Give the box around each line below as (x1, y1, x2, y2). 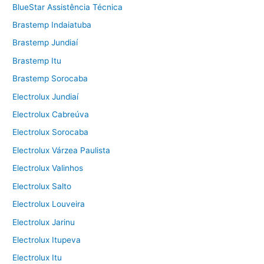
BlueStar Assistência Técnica (12, 2, 123, 12)
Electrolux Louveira (12, 199, 85, 209)
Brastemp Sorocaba (12, 74, 88, 84)
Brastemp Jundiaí (12, 38, 78, 48)
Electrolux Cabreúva (12, 110, 90, 120)
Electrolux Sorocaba (12, 127, 89, 137)
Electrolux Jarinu (12, 217, 75, 227)
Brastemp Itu (12, 55, 62, 65)
